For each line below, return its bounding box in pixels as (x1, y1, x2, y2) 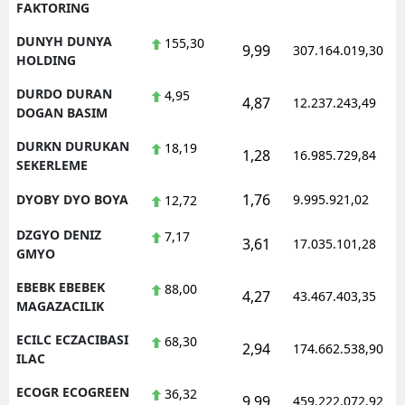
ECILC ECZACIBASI (16, 330, 128, 348)
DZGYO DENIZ (16, 225, 101, 243)
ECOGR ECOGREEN (16, 382, 129, 400)
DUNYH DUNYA (16, 32, 112, 50)
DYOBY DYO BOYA (16, 190, 128, 208)
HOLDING (16, 51, 76, 69)
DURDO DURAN (16, 84, 112, 102)
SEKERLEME (16, 155, 88, 174)
